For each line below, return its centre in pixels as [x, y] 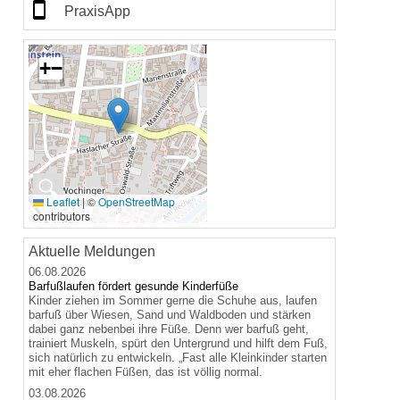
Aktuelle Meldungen [92, 251]
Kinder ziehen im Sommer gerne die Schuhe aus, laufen [173, 300]
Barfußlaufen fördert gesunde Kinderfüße [133, 286]
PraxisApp [97, 11]
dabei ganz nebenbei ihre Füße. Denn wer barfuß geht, [169, 329]
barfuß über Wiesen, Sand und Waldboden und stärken [170, 314]
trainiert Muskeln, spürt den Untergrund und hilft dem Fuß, [178, 343]
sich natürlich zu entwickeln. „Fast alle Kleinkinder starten [178, 357]
